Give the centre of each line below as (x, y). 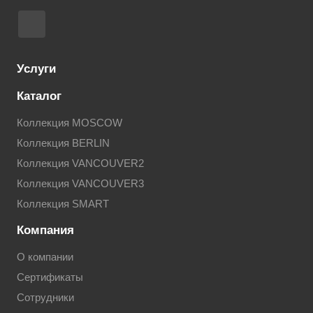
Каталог (39, 96)
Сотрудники (45, 298)
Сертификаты (50, 278)
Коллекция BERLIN (63, 144)
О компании (45, 257)
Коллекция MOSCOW (70, 123)
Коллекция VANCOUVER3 (80, 184)
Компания (45, 231)
